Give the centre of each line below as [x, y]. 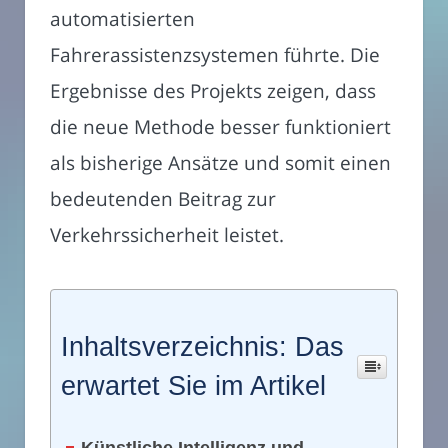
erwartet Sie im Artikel [193, 386]
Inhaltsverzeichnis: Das [202, 347]
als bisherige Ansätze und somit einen [220, 163]
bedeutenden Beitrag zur [163, 199]
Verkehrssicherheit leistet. [167, 235]
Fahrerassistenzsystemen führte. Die [215, 55]
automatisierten [122, 19]
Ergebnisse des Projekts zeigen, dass [213, 91]
